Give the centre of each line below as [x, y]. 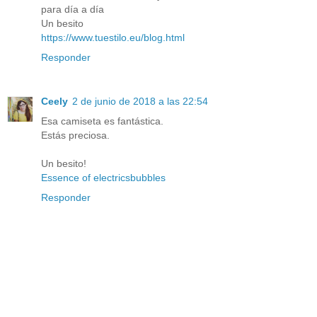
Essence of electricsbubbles [103, 177]
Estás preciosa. [75, 135]
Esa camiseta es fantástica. [102, 121]
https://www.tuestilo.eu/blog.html [113, 37]
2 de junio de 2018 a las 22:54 [140, 101]
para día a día [73, 9]
